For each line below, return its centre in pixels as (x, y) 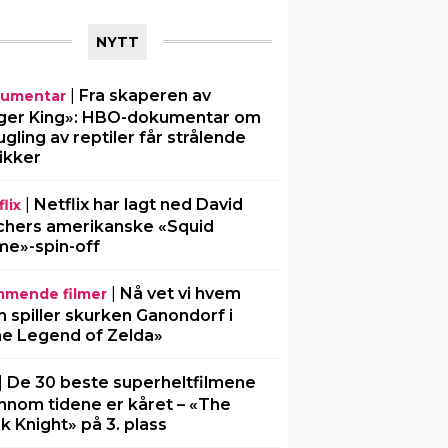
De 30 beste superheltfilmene (131, 382)
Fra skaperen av (144, 95)
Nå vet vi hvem (180, 293)
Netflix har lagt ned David (138, 204)
